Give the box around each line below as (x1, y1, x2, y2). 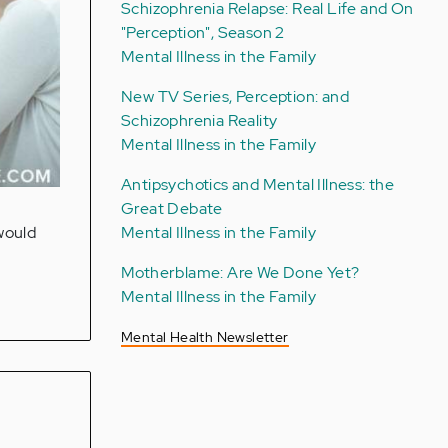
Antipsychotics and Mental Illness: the (120, 174, 395, 195)
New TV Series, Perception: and (120, 86, 349, 107)
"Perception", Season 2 (120, 22, 285, 43)
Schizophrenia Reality (120, 110, 278, 131)
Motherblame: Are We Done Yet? (120, 262, 360, 283)
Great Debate (120, 198, 223, 219)
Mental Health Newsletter (120, 328, 289, 346)
